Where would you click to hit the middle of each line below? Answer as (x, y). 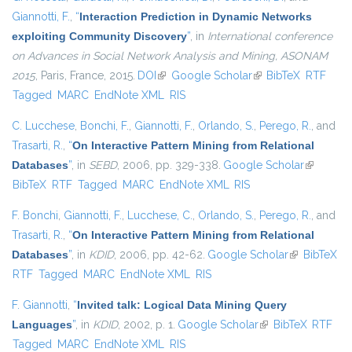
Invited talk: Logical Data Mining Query (182, 305)
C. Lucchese (43, 126)
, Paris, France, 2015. (85, 76)
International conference (270, 37)
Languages (42, 325)
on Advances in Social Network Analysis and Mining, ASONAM (170, 56)
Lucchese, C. (160, 216)
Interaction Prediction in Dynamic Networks (196, 17)
